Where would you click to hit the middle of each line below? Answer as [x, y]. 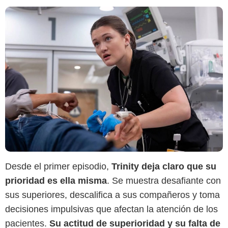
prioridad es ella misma [56, 181]
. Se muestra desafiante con [164, 181]
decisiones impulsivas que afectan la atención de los [111, 209]
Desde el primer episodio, [58, 167]
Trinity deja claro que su [164, 167]
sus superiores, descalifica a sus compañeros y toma [112, 195]
